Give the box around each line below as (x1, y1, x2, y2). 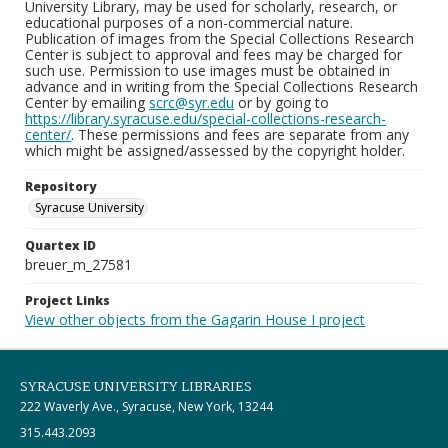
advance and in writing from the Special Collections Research (25, 77, 418, 96)
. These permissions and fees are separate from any (71, 125, 409, 144)
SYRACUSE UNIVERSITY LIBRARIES (20, 376, 252, 398)
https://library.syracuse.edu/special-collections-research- (25, 109, 386, 128)
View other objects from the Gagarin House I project (25, 310, 365, 329)
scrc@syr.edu (149, 93, 234, 112)
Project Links (25, 292, 110, 309)
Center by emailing (25, 93, 149, 112)
